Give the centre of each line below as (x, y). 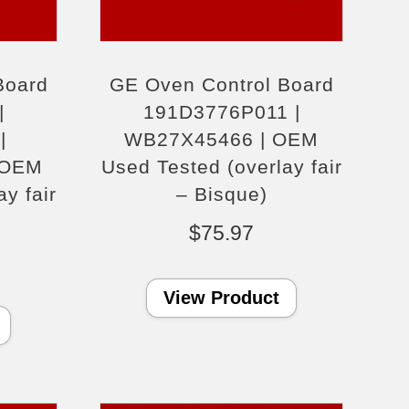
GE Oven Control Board (221, 84)
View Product (222, 297)
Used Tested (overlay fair (221, 166)
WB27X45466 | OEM (222, 139)
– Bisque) (221, 194)
